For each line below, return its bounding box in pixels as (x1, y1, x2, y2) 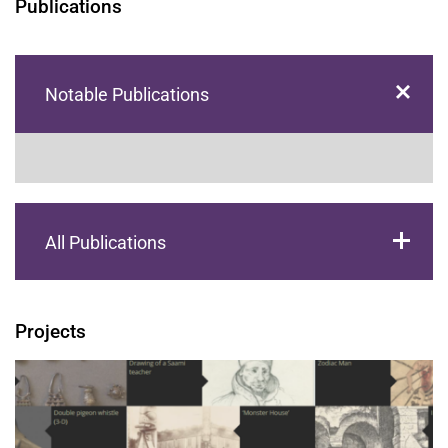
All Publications (45, 231, 166, 253)
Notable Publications (45, 83, 209, 105)
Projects (15, 320, 86, 344)
